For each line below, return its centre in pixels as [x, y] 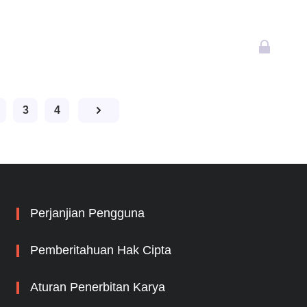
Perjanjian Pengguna [87, 213]
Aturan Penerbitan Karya [98, 287]
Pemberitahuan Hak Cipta [101, 250]
